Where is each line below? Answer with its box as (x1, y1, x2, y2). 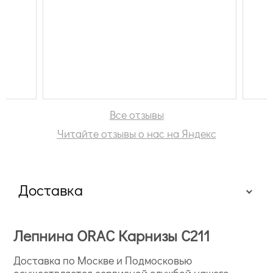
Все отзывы (109, 107, 164, 122)
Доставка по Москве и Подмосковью (13, 253, 193, 268)
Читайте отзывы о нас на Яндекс (57, 126, 216, 141)
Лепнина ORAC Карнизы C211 (13, 225, 210, 246)
